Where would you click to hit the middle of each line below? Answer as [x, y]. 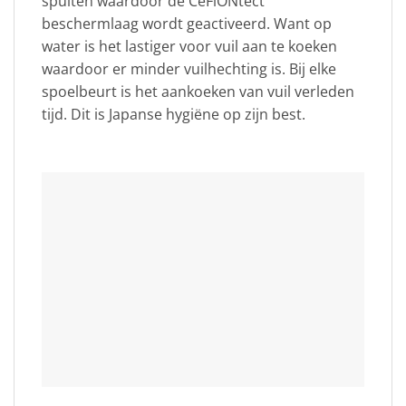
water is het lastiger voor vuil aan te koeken [189, 47]
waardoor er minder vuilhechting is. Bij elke [189, 69]
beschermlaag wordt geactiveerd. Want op [187, 24]
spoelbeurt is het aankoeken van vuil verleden [198, 92]
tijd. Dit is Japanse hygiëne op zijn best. [174, 115]
